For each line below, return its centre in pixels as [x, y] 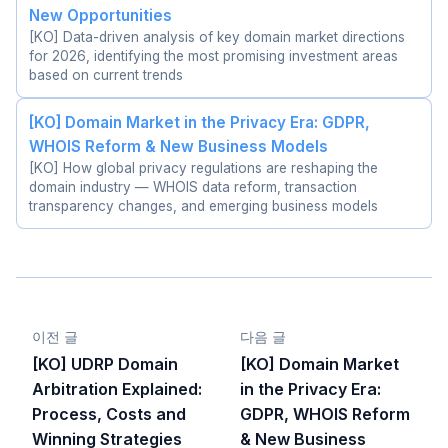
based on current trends [106, 74]
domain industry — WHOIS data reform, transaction [193, 186]
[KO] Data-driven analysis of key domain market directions [217, 36]
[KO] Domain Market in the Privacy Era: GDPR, [199, 122]
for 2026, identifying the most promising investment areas [213, 55]
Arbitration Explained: [117, 388]
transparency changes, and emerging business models [203, 205]
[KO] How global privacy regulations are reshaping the [203, 167]
